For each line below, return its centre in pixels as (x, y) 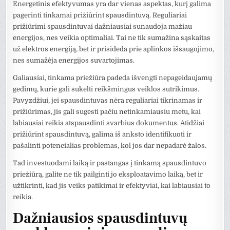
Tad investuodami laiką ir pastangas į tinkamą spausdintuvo (110, 163)
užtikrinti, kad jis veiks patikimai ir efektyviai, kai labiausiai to (112, 185)
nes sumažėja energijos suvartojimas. (74, 60)
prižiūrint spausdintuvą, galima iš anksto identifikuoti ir (102, 134)
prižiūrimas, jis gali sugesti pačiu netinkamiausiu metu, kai (107, 111)
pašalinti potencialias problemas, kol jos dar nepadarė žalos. (110, 145)
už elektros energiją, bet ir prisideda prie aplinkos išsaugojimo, (114, 49)
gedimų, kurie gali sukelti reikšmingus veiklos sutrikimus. (106, 89)
